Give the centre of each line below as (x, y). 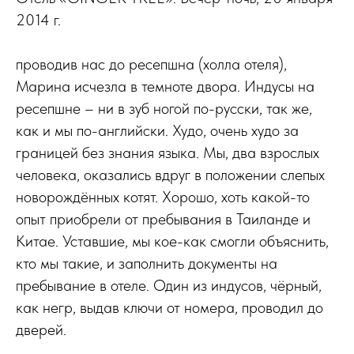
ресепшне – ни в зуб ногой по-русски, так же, (164, 108)
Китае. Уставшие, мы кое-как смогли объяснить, (172, 241)
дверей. (41, 330)
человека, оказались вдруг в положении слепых (170, 175)
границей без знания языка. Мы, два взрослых (168, 153)
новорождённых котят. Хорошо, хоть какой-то (163, 197)
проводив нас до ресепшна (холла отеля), (151, 64)
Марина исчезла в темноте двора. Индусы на (165, 86)
